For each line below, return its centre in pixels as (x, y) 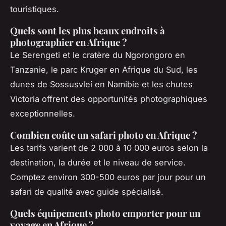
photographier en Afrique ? (69, 42)
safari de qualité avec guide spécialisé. (87, 191)
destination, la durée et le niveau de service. (98, 162)
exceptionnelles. (43, 113)
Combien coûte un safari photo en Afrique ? (104, 135)
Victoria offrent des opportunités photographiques (109, 99)
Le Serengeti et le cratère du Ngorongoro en (98, 55)
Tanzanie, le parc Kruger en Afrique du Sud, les (104, 69)
